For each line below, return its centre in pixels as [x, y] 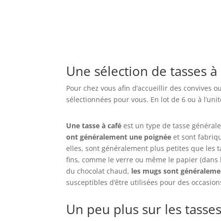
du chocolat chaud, [99, 171]
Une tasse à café [94, 125]
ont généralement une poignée [119, 137]
